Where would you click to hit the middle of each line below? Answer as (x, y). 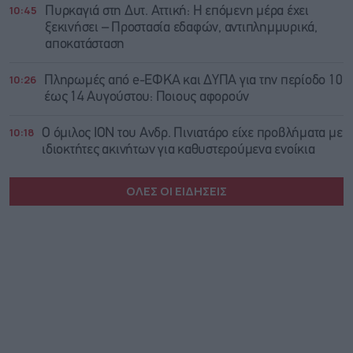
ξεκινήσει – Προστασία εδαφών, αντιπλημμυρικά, (181, 28)
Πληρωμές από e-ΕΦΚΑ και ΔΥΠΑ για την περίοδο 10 (193, 80)
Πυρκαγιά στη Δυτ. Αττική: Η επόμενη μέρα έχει (177, 11)
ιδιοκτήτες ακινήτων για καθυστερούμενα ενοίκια (178, 150)
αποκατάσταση (85, 44)
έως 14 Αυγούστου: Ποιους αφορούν (147, 97)
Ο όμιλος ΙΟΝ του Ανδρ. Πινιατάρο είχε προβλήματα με (192, 133)
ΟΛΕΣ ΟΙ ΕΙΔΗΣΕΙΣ (176, 191)
